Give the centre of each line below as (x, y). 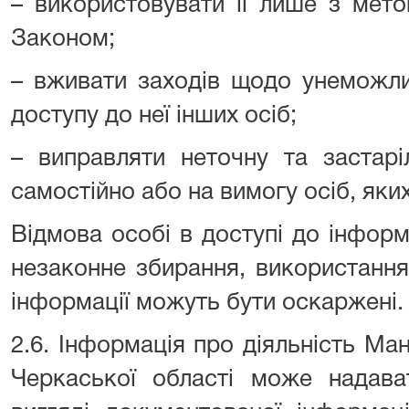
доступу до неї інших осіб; (154, 116)
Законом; (63, 39)
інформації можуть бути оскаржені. (207, 303)
